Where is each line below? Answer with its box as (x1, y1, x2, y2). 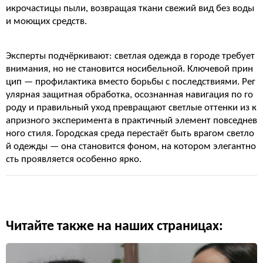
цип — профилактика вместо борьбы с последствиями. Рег (6, 77, 255, 87)
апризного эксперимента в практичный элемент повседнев (6, 116, 257, 126)
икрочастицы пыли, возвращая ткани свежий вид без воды (6, 4, 254, 14)
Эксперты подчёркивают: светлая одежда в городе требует (6, 51, 255, 61)
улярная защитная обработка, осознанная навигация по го (6, 90, 253, 100)
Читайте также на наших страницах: (6, 220, 223, 234)
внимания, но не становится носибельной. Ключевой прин (6, 64, 253, 74)
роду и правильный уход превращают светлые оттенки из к (6, 103, 257, 113)
